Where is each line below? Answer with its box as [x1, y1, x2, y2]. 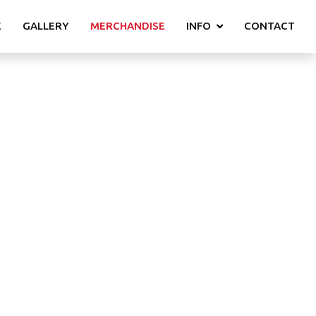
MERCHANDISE [90, 19, 165, 32]
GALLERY [23, 19, 69, 32]
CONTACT [244, 19, 295, 32]
